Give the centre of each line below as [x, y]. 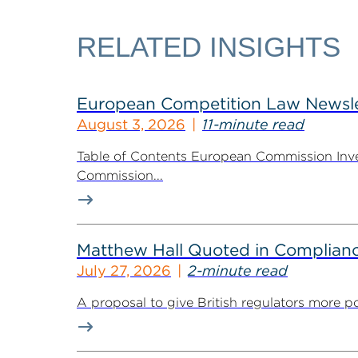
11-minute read [253, 124]
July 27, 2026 [124, 270]
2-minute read [238, 270]
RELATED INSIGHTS [209, 47]
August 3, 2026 [131, 124]
